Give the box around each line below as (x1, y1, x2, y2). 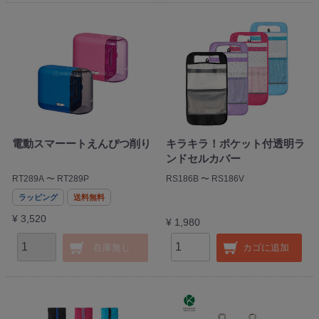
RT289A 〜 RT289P (11, 174, 89, 184)
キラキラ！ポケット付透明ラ (165, 137, 305, 150)
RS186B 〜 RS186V (165, 174, 244, 184)
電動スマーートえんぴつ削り (11, 137, 151, 150)
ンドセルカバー (165, 152, 241, 165)
